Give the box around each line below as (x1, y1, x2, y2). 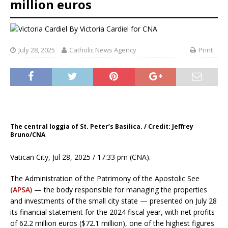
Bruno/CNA (10, 130, 45, 139)
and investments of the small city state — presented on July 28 (10, 195, 217, 206)
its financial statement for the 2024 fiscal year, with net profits (10, 207, 215, 217)
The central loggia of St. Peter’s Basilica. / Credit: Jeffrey (10, 122, 193, 131)
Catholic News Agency (69, 45, 136, 54)
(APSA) (10, 184, 32, 194)
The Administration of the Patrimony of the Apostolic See (10, 173, 199, 183)
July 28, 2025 (18, 45, 55, 54)
